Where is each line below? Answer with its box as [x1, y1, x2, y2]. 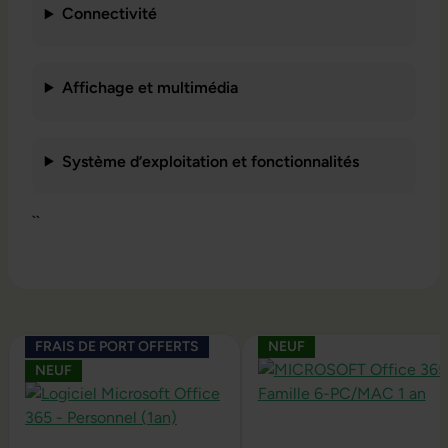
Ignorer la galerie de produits [7, 334, 209, 354]
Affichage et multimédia [61, 77, 238, 97]
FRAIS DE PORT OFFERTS [35, 338, 199, 356]
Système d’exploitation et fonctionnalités [61, 151, 359, 171]
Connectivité [61, 4, 157, 24]
